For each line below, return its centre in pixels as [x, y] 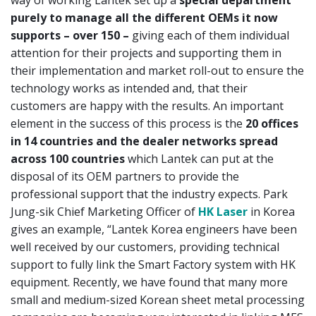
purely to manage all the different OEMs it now [144, 17]
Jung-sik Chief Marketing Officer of [104, 211]
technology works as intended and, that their [129, 88]
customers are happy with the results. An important [147, 105]
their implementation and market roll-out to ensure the [157, 70]
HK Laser [223, 211]
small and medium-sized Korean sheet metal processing [158, 299]
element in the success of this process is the [127, 123]
